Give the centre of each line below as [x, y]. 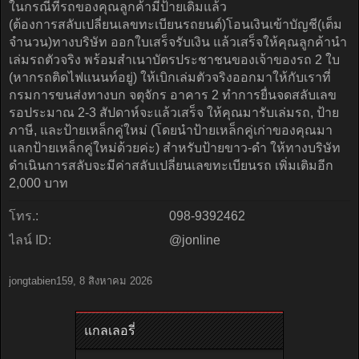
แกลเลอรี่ [110, 331]
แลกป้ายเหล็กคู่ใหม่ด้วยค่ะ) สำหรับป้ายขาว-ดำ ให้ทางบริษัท [175, 148]
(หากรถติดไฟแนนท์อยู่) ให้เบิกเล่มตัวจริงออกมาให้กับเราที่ [170, 77]
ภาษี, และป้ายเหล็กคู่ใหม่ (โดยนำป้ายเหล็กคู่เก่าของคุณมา [171, 130]
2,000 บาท [38, 183]
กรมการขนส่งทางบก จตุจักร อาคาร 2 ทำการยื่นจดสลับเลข [173, 95]
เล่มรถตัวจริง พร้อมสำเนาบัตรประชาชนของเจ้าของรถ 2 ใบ [174, 60]
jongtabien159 [41, 281]
